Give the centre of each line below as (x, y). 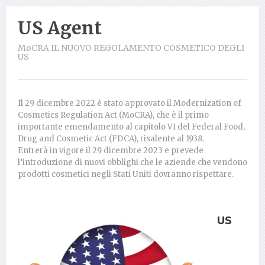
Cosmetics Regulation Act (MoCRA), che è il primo (113, 115)
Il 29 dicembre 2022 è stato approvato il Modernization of (130, 103)
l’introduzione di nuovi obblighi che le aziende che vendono (132, 162)
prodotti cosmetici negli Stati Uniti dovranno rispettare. (126, 174)
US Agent (60, 28)
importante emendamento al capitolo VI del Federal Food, (131, 127)
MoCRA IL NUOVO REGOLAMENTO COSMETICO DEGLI (131, 48)
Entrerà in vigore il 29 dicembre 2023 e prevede (111, 150)
